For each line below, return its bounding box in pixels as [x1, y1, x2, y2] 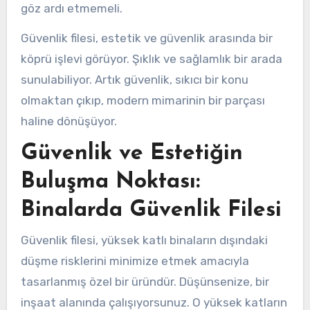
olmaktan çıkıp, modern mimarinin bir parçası [20, 93, 265, 107]
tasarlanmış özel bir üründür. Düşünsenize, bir [20, 274, 269, 289]
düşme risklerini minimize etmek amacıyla [20, 253, 249, 268]
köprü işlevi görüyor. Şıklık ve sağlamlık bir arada [20, 51, 282, 66]
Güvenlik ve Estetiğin [20, 143, 243, 165]
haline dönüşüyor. [20, 113, 117, 128]
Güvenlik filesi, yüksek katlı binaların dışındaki [20, 232, 268, 247]
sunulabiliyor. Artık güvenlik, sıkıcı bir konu [20, 72, 248, 86]
